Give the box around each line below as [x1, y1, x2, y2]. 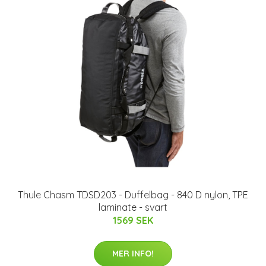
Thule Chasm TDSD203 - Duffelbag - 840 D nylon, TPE [18, 188, 248, 201]
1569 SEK [113, 214, 153, 226]
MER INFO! [112, 248, 154, 259]
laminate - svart [99, 201, 167, 213]
